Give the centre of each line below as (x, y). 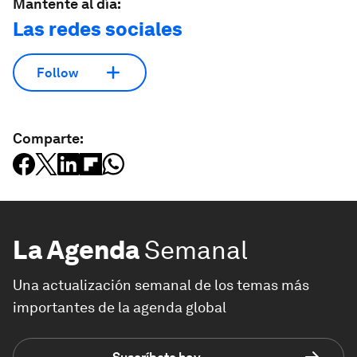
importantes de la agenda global (120, 307)
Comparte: (48, 138)
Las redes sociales (98, 29)
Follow (57, 73)
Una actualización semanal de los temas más (161, 285)
